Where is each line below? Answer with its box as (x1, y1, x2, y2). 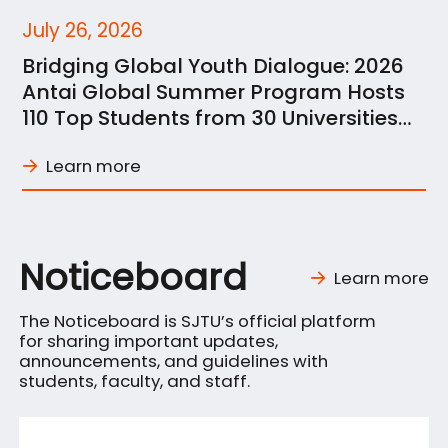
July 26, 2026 (22, 17, 144, 45)
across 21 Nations (22, 130, 201, 158)
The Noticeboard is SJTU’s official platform (19, 309, 377, 334)
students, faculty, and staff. (19, 369, 251, 394)
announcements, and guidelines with (19, 349, 329, 374)
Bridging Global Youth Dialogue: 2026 (22, 52, 405, 80)
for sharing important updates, (19, 329, 279, 354)
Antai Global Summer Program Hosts (22, 78, 406, 106)
